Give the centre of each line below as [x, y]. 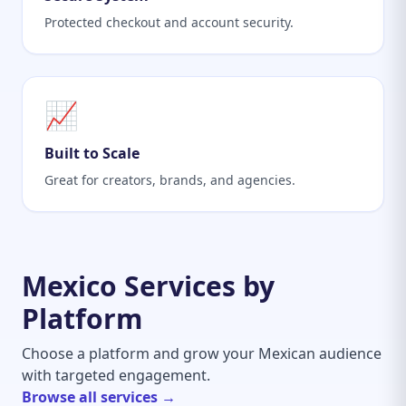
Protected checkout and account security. [169, 22]
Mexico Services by [148, 286]
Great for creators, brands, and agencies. [170, 180]
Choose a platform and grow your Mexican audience [202, 353]
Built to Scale [92, 153]
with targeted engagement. [116, 375]
